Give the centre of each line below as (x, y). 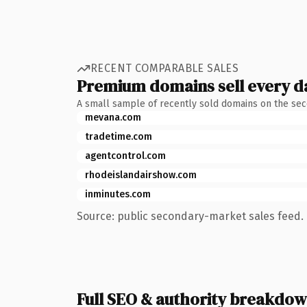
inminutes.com (118, 194)
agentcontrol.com (125, 156)
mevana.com (113, 117)
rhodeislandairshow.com (141, 175)
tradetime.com (119, 136)
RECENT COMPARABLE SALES (165, 68)
